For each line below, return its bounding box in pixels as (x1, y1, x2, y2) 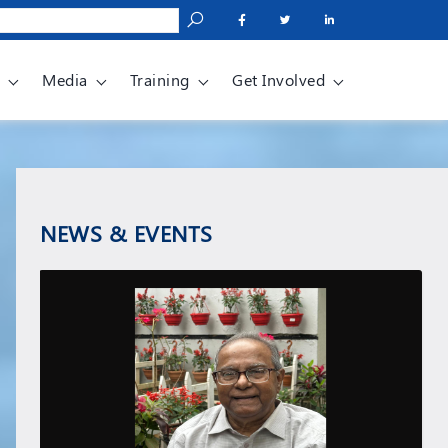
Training (129, 69, 190, 90)
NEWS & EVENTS (40, 218, 213, 248)
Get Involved (232, 69, 326, 90)
